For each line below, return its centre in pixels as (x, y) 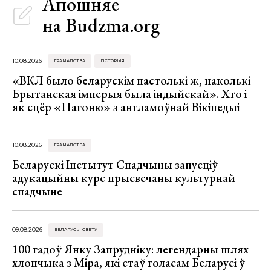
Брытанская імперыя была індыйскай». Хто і (129, 94)
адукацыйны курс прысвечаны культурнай (124, 178)
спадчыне (37, 191)
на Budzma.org (101, 25)
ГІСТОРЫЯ (113, 61)
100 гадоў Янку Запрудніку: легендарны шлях (130, 249)
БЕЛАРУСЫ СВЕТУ (76, 229)
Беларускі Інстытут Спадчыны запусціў (115, 165)
